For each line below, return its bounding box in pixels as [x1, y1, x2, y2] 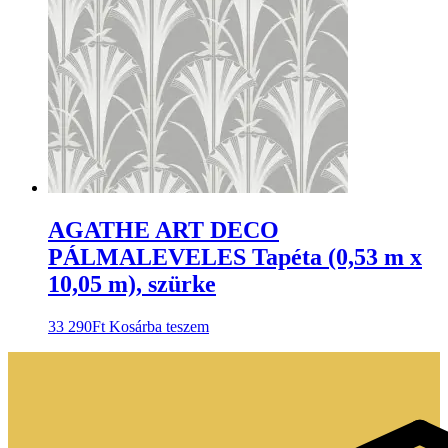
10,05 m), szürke [48, 270, 216, 297]
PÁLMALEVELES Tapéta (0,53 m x [48, 243, 422, 270]
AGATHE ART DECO [48, 216, 279, 243]
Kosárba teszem [109, 317, 209, 335]
